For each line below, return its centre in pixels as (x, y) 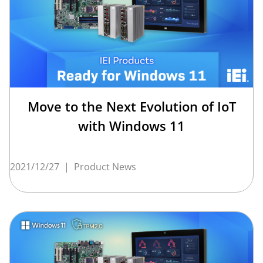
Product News (105, 167)
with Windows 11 (131, 126)
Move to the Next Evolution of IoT (131, 107)
